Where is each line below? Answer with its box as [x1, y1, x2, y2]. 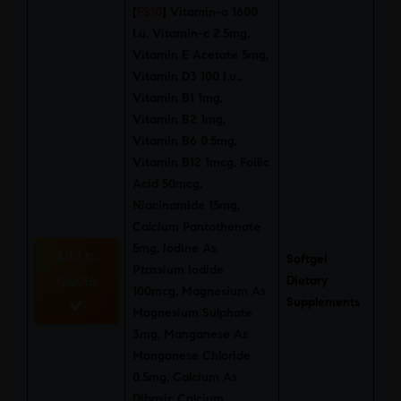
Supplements [286, 294, 360, 310]
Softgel [286, 252, 327, 267]
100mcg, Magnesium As [132, 284, 266, 299]
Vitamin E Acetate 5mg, [132, 47, 269, 63]
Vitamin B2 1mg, [132, 112, 226, 127]
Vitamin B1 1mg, [132, 90, 223, 106]
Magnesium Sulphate [132, 305, 252, 320]
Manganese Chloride [132, 348, 251, 363]
